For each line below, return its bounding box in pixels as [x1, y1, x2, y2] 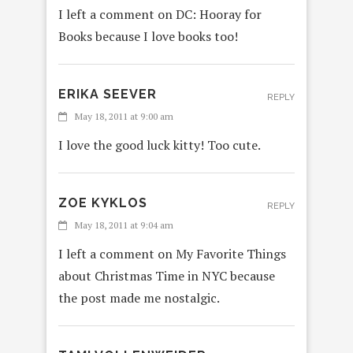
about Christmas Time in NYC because [58, 267, 275, 285]
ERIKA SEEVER [58, 87, 157, 102]
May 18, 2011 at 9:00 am [75, 110, 173, 123]
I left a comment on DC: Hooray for [58, 6, 262, 24]
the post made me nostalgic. [58, 289, 220, 307]
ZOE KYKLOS [58, 195, 147, 211]
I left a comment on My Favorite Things [58, 245, 286, 263]
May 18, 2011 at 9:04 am [75, 219, 173, 232]
